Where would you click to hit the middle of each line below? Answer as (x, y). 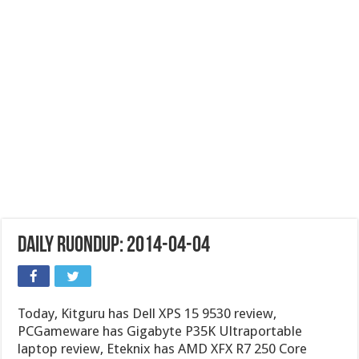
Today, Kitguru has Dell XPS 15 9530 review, (147, 313)
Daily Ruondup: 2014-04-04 (114, 246)
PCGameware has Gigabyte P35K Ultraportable (160, 331)
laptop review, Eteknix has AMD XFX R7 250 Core (163, 349)
